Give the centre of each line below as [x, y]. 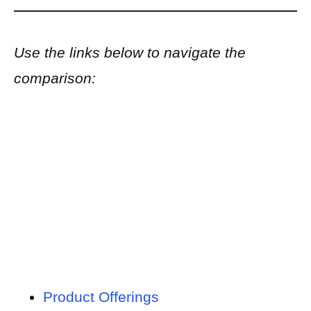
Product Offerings [101, 297]
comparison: [55, 78]
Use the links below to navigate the [130, 53]
